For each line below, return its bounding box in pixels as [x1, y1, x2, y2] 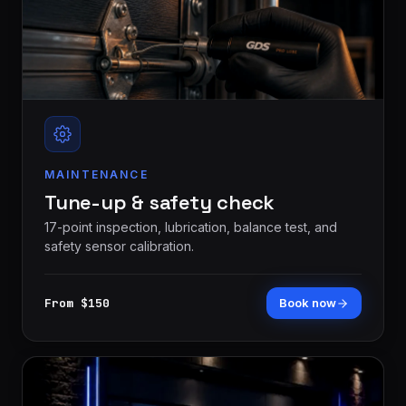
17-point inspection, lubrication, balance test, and [44, 219, 337, 235]
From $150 [44, 295, 110, 311]
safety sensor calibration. [44, 238, 194, 254]
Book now [279, 295, 336, 310]
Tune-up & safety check [44, 189, 275, 215]
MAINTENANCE [44, 168, 149, 181]
